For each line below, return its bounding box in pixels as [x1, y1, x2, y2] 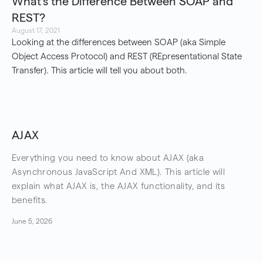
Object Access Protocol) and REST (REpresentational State [12, 51, 242, 61]
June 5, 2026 [12, 217, 52, 225]
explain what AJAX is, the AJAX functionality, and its [12, 181, 225, 191]
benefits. [12, 195, 48, 205]
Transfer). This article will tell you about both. [12, 65, 187, 75]
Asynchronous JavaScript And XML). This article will [12, 167, 225, 177]
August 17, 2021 [12, 26, 60, 34]
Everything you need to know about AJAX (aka [12, 153, 204, 163]
